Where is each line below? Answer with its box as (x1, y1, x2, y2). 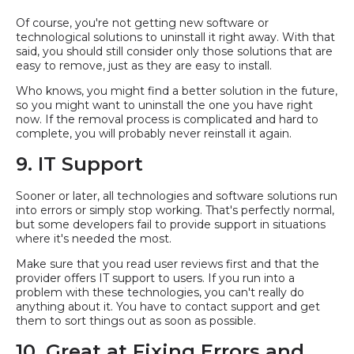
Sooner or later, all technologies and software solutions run (16, 189, 337, 204)
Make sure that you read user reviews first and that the (16, 257, 319, 272)
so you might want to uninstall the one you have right (16, 98, 313, 113)
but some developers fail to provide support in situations (16, 217, 326, 232)
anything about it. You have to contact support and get (16, 299, 320, 314)
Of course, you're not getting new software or (16, 16, 269, 31)
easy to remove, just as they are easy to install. (16, 58, 275, 73)
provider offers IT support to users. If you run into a (16, 271, 295, 286)
